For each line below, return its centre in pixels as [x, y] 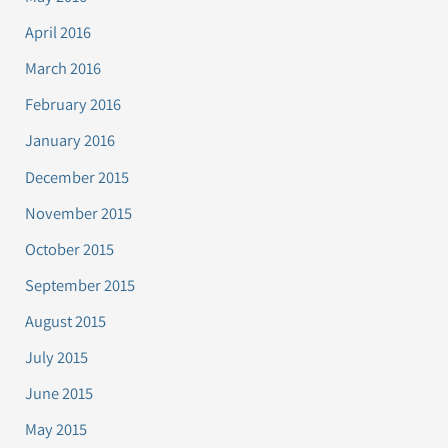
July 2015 [57, 357]
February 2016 [73, 104]
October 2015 [70, 248]
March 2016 [63, 68]
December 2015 [77, 176]
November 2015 [79, 212]
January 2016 [70, 140]
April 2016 [58, 32]
